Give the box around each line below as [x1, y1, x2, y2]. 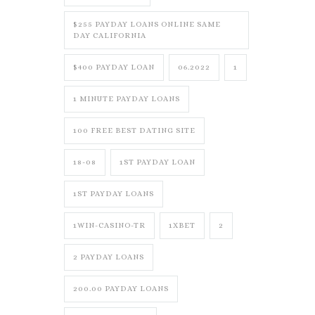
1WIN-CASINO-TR [73, 221, 146, 230]
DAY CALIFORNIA [73, 31, 146, 40]
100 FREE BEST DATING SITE [73, 126, 195, 135]
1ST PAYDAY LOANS [73, 189, 154, 198]
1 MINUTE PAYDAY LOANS [73, 94, 180, 103]
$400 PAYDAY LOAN [73, 63, 155, 72]
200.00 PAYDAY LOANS [73, 284, 169, 293]
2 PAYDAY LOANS [73, 252, 144, 262]
